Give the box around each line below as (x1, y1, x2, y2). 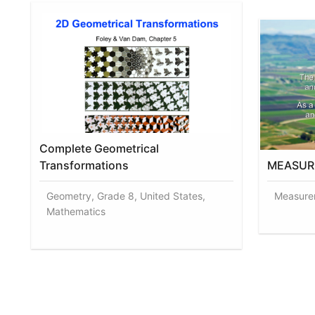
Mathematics (46, 205, 105, 217)
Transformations (39, 157, 129, 172)
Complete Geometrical (39, 141, 159, 155)
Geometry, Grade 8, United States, (46, 189, 205, 202)
